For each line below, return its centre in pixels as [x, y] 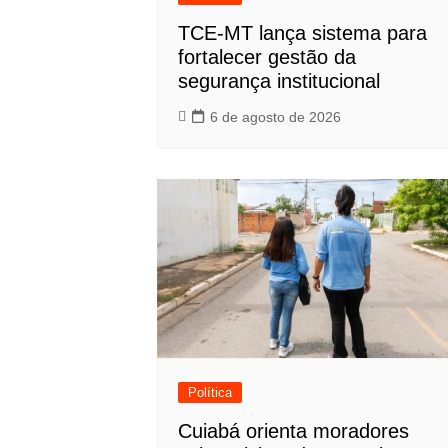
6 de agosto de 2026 [275, 117]
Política [210, 393]
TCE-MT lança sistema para [302, 33]
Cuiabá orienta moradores [293, 431]
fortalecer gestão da [267, 57]
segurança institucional [279, 81]
